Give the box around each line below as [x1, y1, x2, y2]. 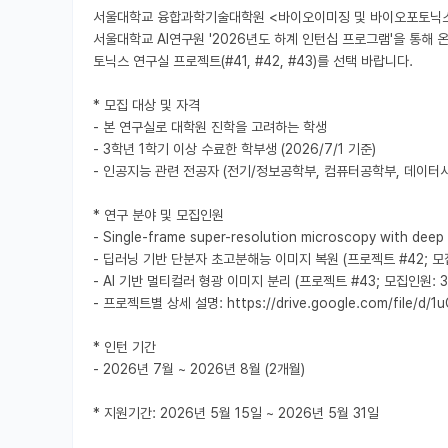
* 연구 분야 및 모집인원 [93, 206, 224, 223]
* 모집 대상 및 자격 [93, 96, 200, 113]
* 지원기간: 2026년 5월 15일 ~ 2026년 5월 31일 [93, 404, 379, 421]
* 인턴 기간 [93, 338, 156, 355]
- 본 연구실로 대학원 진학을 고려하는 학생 [93, 118, 327, 135]
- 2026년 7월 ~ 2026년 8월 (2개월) [93, 360, 305, 377]
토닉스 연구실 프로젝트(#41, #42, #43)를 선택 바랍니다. [93, 52, 413, 69]
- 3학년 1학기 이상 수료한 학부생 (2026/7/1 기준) [93, 140, 376, 157]
